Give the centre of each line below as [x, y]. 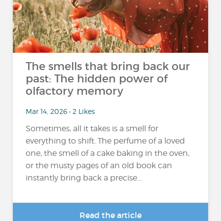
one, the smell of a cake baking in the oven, [108, 153]
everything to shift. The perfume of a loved [106, 141]
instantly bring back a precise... [84, 178]
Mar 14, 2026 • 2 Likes [60, 111]
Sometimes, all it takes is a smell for [92, 129]
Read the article [110, 215]
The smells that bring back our [108, 66]
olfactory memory [75, 91]
